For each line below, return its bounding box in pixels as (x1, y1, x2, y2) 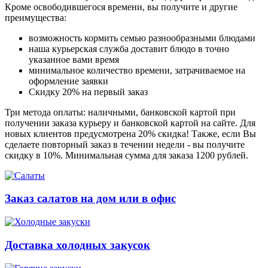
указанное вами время (29, 54, 119, 65)
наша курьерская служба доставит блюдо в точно (29, 43, 229, 54)
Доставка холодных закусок (5, 238, 150, 251)
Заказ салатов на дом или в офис (5, 192, 176, 205)
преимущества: (5, 12, 66, 23)
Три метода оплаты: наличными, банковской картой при (5, 106, 236, 117)
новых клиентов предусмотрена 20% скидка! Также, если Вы (5, 128, 256, 139)
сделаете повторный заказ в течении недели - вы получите (5, 139, 245, 150)
